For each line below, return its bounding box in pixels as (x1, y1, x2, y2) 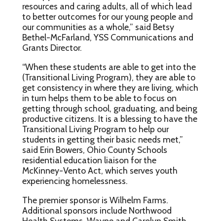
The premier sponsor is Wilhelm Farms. (22, 194, 168, 205)
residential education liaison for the (22, 154, 156, 165)
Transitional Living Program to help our (22, 123, 169, 134)
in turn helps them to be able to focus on (22, 92, 177, 103)
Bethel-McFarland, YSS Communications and (22, 32, 193, 42)
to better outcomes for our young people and (22, 11, 193, 22)
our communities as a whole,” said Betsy (22, 21, 174, 32)
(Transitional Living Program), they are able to (22, 72, 195, 82)
